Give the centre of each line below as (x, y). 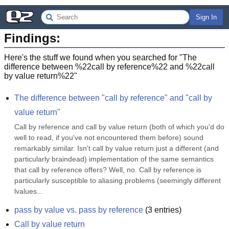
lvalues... (29, 191)
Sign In (206, 17)
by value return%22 (39, 76)
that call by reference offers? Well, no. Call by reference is (108, 170)
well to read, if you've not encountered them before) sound (109, 138)
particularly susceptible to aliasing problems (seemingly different (118, 180)
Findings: (32, 38)
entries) (167, 210)
